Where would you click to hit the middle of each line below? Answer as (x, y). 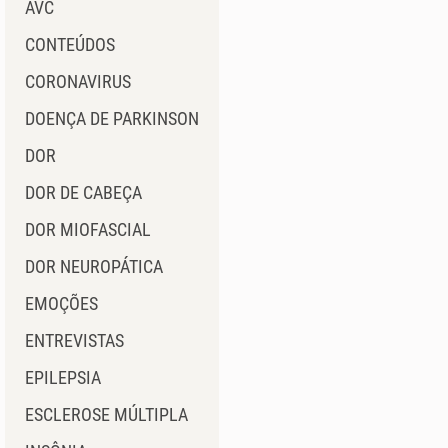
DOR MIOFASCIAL (88, 229)
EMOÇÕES (61, 303)
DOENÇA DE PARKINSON (112, 118)
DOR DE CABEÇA (83, 192)
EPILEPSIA (63, 377)
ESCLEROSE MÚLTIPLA (106, 414)
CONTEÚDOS (70, 44)
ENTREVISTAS (74, 340)
